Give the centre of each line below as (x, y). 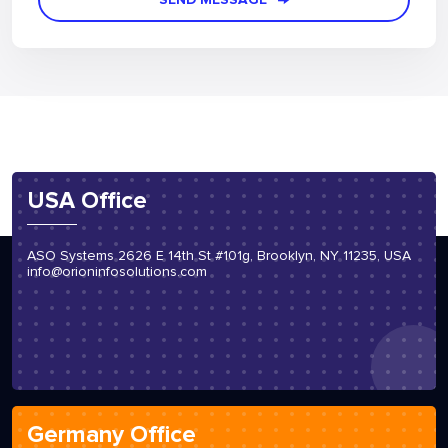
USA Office (87, 266)
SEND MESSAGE (212, 65)
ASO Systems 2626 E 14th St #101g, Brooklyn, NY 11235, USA (219, 321)
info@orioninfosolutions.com (117, 337)
